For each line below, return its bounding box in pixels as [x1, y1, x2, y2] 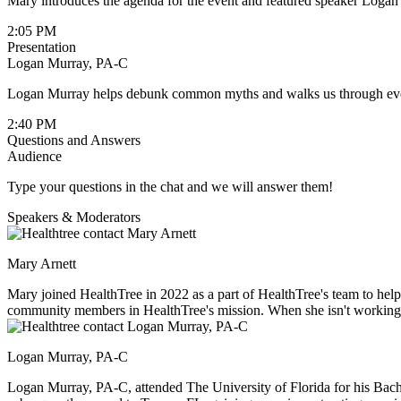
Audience [7, 148, 62, 164]
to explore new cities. [7, 318, 127, 334]
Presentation [7, 38, 76, 55]
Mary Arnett [7, 255, 76, 271]
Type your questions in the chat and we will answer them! [7, 178, 337, 194]
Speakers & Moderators [7, 209, 141, 225]
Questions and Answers [7, 132, 141, 148]
